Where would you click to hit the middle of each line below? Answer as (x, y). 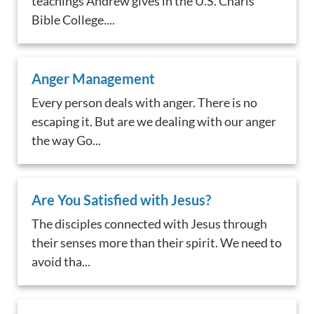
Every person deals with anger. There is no (145, 103)
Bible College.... (74, 19)
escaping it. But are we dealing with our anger (154, 122)
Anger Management (94, 79)
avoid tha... (61, 262)
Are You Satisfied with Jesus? (122, 200)
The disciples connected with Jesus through (150, 224)
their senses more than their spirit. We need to (157, 243)
